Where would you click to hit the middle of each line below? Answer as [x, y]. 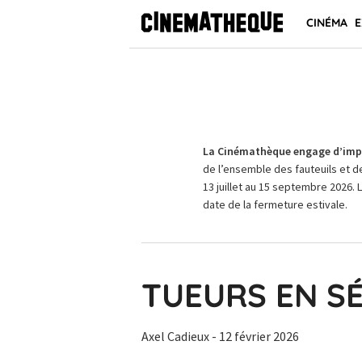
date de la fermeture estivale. [275, 204]
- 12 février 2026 [255, 336]
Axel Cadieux [177, 336]
